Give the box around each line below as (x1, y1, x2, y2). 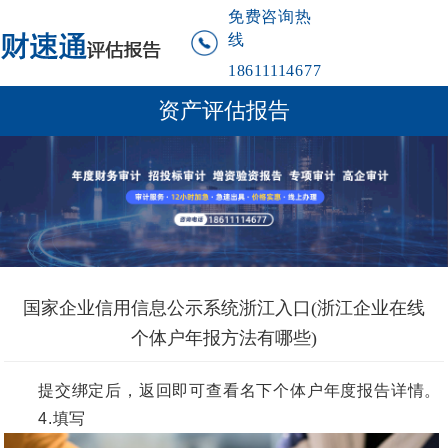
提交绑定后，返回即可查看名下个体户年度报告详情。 (4, 381, 442, 399)
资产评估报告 (158, 98, 290, 123)
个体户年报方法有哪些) (131, 327, 317, 348)
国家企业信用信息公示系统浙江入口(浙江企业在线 (23, 297, 425, 318)
